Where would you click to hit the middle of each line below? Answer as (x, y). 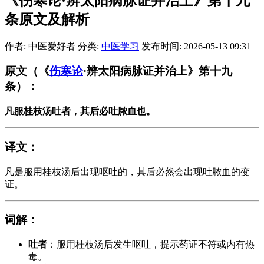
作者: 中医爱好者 (40, 46)
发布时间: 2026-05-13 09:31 (196, 46)
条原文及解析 (47, 19)
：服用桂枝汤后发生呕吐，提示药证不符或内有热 (151, 244)
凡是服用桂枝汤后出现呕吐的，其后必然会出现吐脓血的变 (127, 171)
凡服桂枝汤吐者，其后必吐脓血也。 (80, 111)
